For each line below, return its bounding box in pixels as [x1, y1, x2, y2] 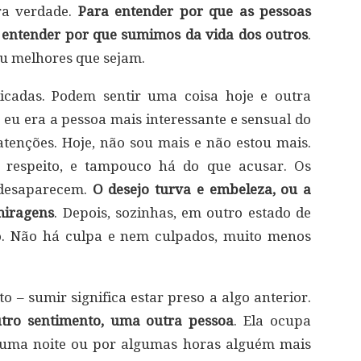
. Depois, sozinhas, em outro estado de [54, 205, 312, 221]
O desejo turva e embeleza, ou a [92, 181, 311, 197]
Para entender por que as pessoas [77, 3, 311, 19]
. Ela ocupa [234, 313, 312, 329]
